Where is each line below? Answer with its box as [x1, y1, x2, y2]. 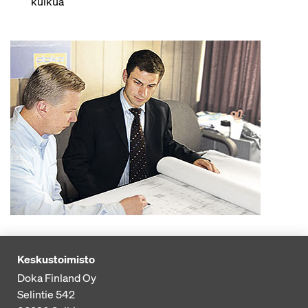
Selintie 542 [17, 287, 75, 302]
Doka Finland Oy [17, 270, 96, 285]
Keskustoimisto [17, 252, 95, 267]
